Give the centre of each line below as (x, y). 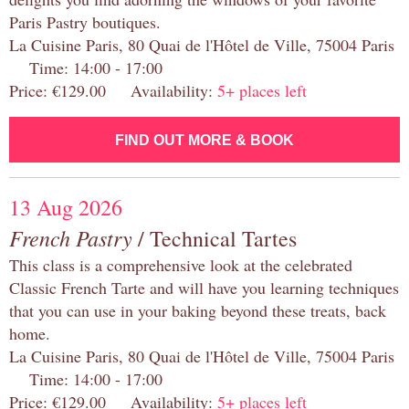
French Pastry (71, 238)
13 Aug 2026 (66, 208)
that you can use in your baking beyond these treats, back (198, 311)
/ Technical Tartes (215, 239)
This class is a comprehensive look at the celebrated (181, 265)
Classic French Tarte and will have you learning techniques (204, 288)
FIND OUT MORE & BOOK (204, 141)
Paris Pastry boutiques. (85, 22)
